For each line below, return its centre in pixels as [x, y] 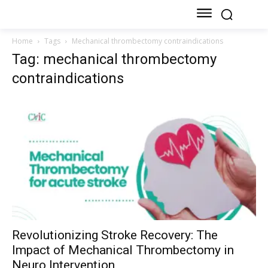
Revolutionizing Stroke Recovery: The [115, 235]
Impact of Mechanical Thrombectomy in [123, 250]
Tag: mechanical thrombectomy [114, 60]
